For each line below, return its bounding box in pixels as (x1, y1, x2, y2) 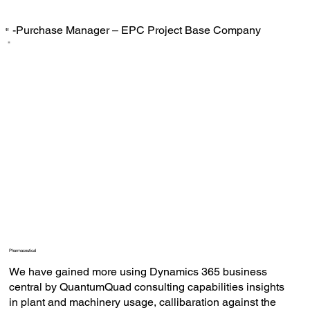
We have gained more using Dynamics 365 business (8, 265, 267, 279)
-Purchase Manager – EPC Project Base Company (12, 24, 261, 37)
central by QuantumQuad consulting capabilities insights (8, 280, 284, 294)
